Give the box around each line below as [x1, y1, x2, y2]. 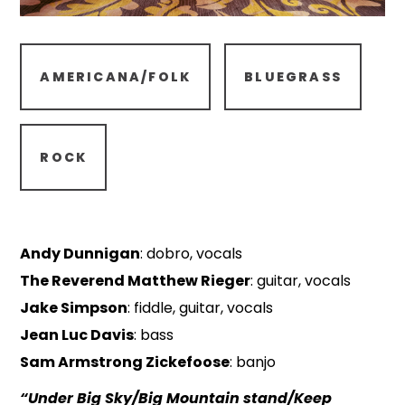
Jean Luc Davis [20, 325, 135, 345]
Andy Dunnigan [20, 243, 141, 264]
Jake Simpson [20, 297, 128, 318]
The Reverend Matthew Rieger [20, 270, 251, 291]
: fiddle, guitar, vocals [127, 297, 274, 318]
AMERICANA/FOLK [40, 68, 192, 86]
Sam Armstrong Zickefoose [20, 352, 231, 372]
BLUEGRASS [244, 68, 343, 86]
